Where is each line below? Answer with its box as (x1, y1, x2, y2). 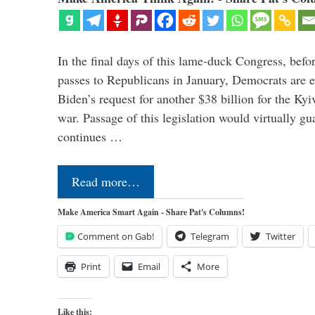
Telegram (191, 229, 229, 243)
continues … (58, 127, 122, 145)
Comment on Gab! (77, 229, 154, 243)
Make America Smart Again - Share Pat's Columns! (58, 205, 245, 218)
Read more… (72, 172, 140, 190)
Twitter (266, 229, 295, 243)
